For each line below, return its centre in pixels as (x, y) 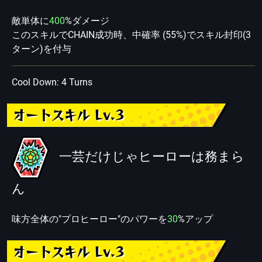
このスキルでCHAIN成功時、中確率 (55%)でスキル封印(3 (131, 35)
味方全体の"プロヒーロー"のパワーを (89, 219)
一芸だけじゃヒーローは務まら (152, 157)
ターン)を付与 (42, 49)
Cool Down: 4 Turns (52, 82)
